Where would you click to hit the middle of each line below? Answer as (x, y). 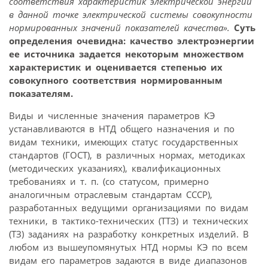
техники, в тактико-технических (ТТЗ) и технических (129, 220)
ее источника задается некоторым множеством (127, 54)
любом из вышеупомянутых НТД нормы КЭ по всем (128, 247)
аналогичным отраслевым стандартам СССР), (111, 194)
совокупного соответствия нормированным (116, 80)
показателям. (41, 93)
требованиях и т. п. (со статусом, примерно (109, 181)
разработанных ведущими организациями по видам (129, 207)
